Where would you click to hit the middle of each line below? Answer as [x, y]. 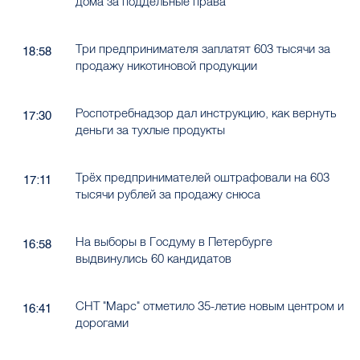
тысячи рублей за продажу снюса [168, 194]
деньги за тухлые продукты [150, 130]
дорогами [102, 323]
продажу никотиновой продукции [166, 66]
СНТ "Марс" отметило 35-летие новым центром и [209, 306]
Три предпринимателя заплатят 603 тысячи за [202, 49]
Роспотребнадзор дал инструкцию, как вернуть [206, 113]
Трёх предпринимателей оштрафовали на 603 [202, 178]
